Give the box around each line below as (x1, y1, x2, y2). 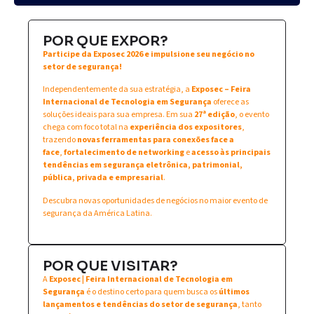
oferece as (212, 96, 249, 109)
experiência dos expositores (130, 121, 242, 134)
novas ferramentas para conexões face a (77, 134, 234, 146)
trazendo (43, 134, 77, 146)
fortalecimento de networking (64, 146, 184, 159)
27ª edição (194, 109, 235, 121)
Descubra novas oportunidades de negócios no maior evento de (43, 194, 268, 207)
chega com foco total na (43, 121, 130, 134)
